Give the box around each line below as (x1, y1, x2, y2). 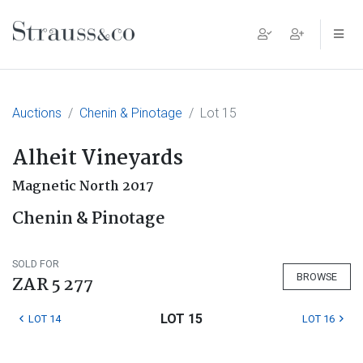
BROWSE (297, 270, 337, 283)
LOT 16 (301, 313, 335, 325)
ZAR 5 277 (12, 271, 93, 299)
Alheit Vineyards (12, 143, 183, 175)
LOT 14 (28, 313, 61, 325)
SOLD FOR (12, 258, 59, 270)
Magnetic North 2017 (12, 176, 154, 198)
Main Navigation (12, 30, 189, 64)
